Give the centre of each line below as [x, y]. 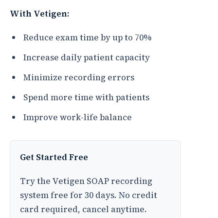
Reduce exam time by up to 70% [87, 37]
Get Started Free [54, 157]
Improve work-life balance [78, 117]
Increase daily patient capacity [87, 57]
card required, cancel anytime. [83, 209]
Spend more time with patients [86, 97]
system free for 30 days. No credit [89, 195]
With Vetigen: [39, 14]
